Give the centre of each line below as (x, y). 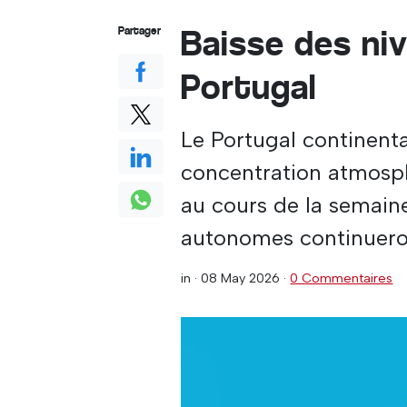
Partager (139, 30)
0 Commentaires (342, 278)
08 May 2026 (241, 278)
